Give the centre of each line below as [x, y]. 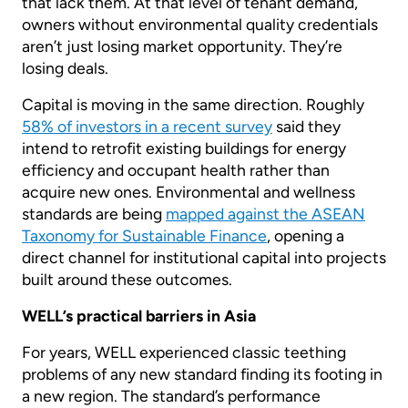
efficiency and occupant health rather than [176, 170]
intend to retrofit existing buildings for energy [184, 148]
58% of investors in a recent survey [147, 127]
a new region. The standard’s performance [171, 396]
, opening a [306, 236]
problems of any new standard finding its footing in [202, 374]
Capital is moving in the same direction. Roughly [193, 105]
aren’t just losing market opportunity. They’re [182, 46]
